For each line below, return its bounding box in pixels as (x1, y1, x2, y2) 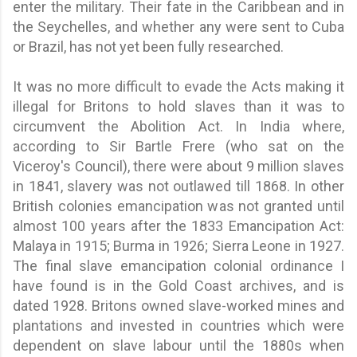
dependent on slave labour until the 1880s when (13, 336, 344, 354)
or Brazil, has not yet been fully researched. (13, 37, 284, 55)
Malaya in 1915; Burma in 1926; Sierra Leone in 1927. (13, 237, 344, 254)
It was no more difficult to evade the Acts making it (13, 77, 344, 95)
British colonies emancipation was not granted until (13, 197, 344, 214)
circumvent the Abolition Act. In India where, (13, 117, 344, 135)
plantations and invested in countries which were (13, 316, 344, 334)
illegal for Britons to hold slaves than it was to (13, 97, 344, 115)
